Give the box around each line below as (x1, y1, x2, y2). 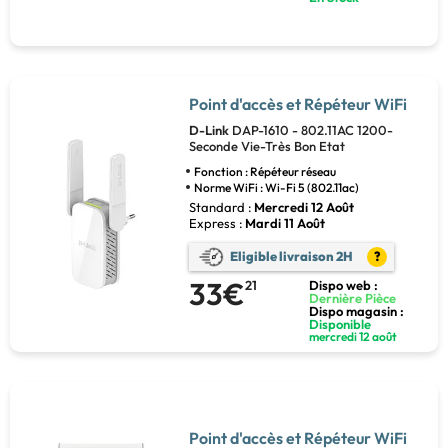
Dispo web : (309, 276, 379, 293)
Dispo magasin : (309, 302, 405, 319)
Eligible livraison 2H (229, 248, 353, 265)
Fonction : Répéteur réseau (193, 163, 336, 179)
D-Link (188, 121, 232, 138)
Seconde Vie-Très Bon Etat (188, 137, 345, 154)
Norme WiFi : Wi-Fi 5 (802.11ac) (193, 179, 359, 195)
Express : (188, 214, 243, 231)
